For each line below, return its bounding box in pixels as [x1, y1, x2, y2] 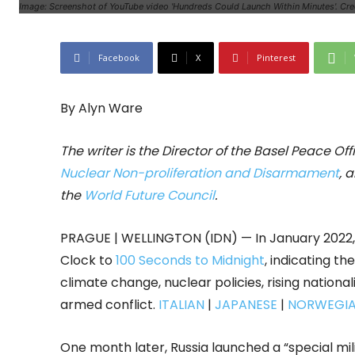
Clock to [60, 251, 116, 270]
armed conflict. [60, 296, 158, 315]
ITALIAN [158, 296, 208, 315]
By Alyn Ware [60, 99, 143, 118]
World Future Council [84, 186, 215, 205]
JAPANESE [212, 296, 277, 315]
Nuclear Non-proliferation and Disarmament [60, 164, 339, 183]
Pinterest [257, 52, 296, 64]
